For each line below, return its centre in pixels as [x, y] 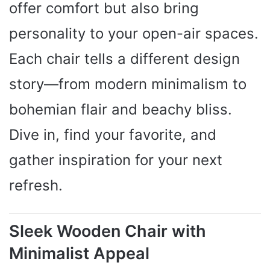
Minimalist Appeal [79, 253]
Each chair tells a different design [124, 59]
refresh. [36, 185]
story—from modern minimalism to [128, 84]
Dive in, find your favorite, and [113, 135]
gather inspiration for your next [116, 160]
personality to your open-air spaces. [134, 33]
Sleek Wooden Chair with [108, 231]
